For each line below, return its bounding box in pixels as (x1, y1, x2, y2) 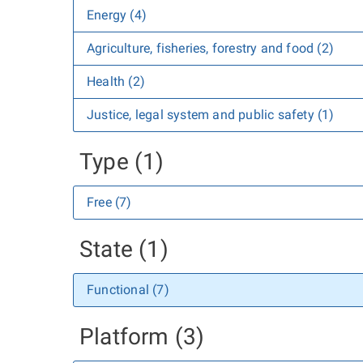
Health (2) (87, 74, 145, 89)
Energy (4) (87, 7, 147, 23)
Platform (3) (79, 323, 205, 350)
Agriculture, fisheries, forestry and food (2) (87, 41, 334, 56)
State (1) (79, 236, 169, 263)
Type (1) (79, 148, 164, 175)
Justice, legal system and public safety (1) (87, 107, 335, 122)
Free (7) (87, 194, 132, 210)
